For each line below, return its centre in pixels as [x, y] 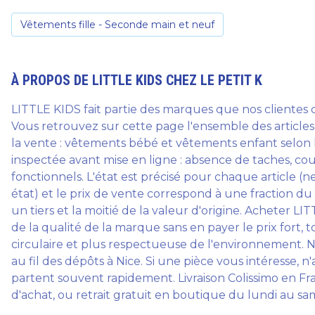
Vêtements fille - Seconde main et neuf [117, 25]
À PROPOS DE [52, 80]
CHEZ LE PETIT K [212, 80]
